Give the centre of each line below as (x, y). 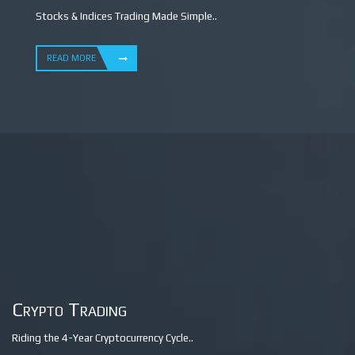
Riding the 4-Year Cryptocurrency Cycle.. (103, 338)
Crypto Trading (69, 309)
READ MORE (71, 58)
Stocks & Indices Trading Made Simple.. (126, 16)
